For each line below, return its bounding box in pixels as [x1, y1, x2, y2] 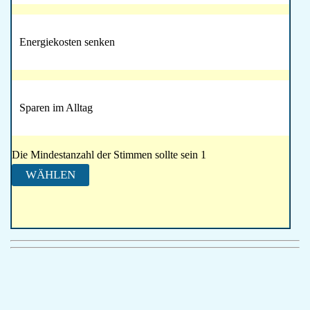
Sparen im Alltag [19, 102, 93, 114]
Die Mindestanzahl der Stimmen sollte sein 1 [12, 149, 206, 161]
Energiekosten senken [19, 36, 115, 48]
